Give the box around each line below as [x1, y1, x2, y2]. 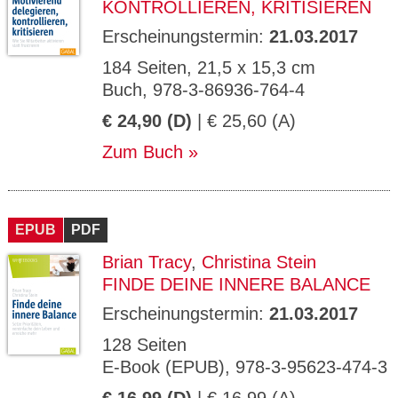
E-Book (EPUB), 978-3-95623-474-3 [102, 357, 387, 377]
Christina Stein [202, 252, 316, 272]
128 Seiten [102, 335, 187, 354]
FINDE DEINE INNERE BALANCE [102, 275, 370, 294]
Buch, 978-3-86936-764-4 [102, 80, 305, 99]
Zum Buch [102, 142, 183, 162]
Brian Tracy [102, 252, 191, 272]
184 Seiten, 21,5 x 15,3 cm [102, 58, 315, 77]
